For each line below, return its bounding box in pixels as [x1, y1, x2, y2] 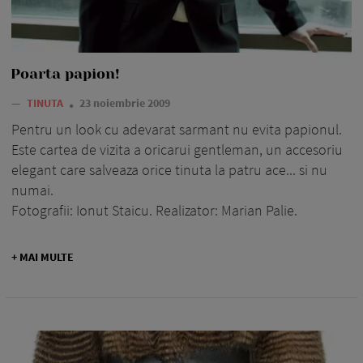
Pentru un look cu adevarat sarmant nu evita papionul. [11, 120, 342, 139]
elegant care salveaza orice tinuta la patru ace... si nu [11, 160, 327, 180]
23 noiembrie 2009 [79, 96, 170, 111]
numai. [11, 181, 53, 200]
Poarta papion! [11, 66, 120, 83]
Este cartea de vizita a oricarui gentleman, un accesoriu [11, 140, 343, 160]
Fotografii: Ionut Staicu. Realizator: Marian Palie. [11, 201, 297, 220]
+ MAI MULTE [11, 250, 74, 265]
